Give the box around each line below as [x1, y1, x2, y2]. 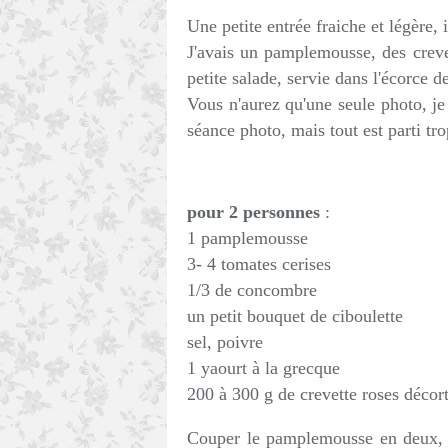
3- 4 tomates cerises [187, 254, 331, 274]
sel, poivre [187, 332, 263, 352]
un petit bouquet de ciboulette [187, 306, 403, 326]
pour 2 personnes [187, 202, 320, 222]
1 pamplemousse [187, 228, 308, 248]
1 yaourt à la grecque [187, 358, 340, 378]
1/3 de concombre [187, 280, 317, 300]
